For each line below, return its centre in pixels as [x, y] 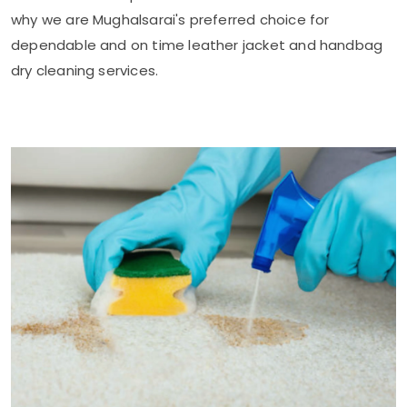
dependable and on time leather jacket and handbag [197, 45]
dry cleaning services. [85, 70]
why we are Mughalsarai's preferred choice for [170, 19]
